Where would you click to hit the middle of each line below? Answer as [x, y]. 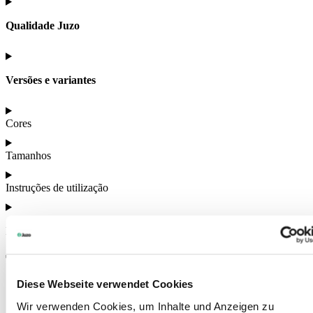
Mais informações [45, 231]
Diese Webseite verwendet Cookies [104, 284]
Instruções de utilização [57, 187]
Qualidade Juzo [43, 25]
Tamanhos [28, 155]
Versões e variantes [51, 80]
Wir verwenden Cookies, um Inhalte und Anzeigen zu [145, 306]
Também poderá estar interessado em [140, 260]
